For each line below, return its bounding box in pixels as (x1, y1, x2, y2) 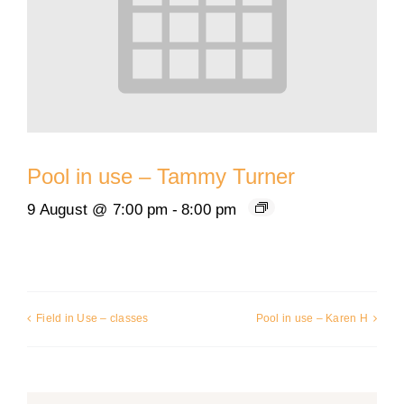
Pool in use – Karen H (255, 312, 368, 326)
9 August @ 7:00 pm (27, 201, 169, 219)
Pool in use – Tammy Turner (27, 164, 295, 189)
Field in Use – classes (36, 312, 149, 326)
